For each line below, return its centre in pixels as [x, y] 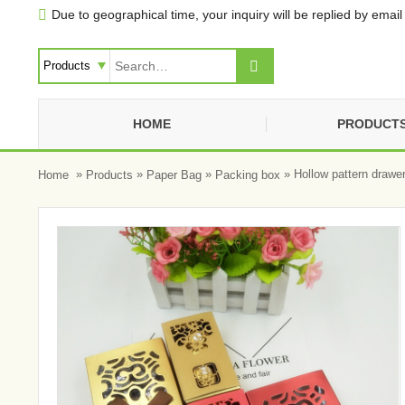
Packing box [248, 174]
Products [109, 174]
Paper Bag [174, 174]
